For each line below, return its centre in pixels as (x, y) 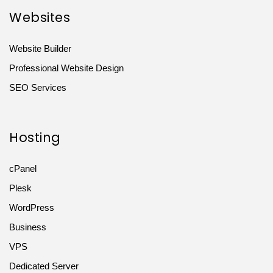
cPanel (23, 168)
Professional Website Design (66, 68)
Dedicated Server (44, 266)
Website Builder (40, 48)
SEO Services (38, 87)
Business (28, 227)
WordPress (32, 207)
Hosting (35, 137)
